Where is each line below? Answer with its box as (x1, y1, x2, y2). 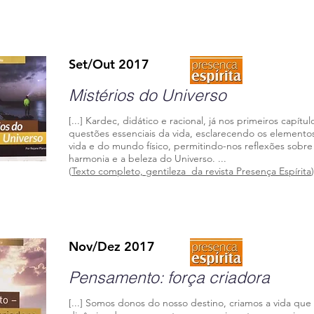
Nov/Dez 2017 (69, 238, 155, 254)
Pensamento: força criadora (69, 267, 270, 287)
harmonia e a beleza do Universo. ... (69, 152, 226, 165)
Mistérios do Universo (69, 85, 226, 105)
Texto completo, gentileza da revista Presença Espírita (71, 165, 311, 177)
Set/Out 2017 (69, 56, 149, 72)
